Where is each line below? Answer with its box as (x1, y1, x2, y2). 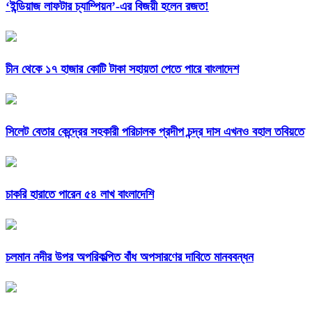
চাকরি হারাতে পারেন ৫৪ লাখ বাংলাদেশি (6, 187, 154, 201)
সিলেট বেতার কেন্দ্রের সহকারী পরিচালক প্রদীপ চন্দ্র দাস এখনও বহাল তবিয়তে (6, 124, 304, 139)
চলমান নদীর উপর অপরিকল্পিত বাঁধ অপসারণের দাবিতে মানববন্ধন (6, 249, 253, 264)
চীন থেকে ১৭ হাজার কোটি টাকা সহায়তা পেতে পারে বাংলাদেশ (6, 61, 239, 76)
